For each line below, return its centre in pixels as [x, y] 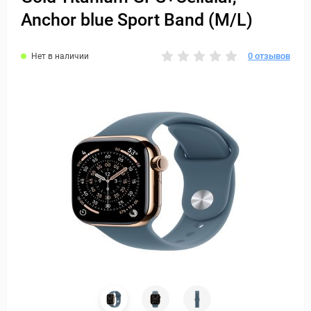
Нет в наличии [60, 56]
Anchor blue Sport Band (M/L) [137, 20]
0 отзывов [269, 56]
